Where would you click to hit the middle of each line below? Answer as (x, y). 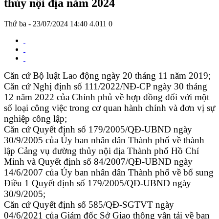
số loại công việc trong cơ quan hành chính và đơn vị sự (109, 108)
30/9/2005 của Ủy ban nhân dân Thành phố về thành (104, 140)
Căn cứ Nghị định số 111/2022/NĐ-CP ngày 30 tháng (106, 86)
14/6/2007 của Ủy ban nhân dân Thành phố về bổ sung (109, 172)
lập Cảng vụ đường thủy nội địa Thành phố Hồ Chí (101, 151)
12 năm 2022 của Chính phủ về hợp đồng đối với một (107, 97)
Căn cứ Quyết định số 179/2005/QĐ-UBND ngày (98, 129)
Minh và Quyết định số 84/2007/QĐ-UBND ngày (98, 161)
